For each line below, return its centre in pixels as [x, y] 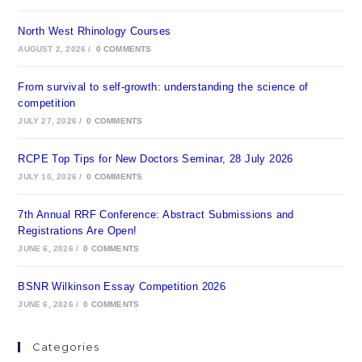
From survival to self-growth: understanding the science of [163, 87]
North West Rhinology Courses [95, 31]
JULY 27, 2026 [48, 121]
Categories [66, 347]
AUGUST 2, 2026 [52, 49]
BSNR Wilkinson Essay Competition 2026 [122, 286]
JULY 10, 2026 [48, 177]
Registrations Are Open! [78, 231]
